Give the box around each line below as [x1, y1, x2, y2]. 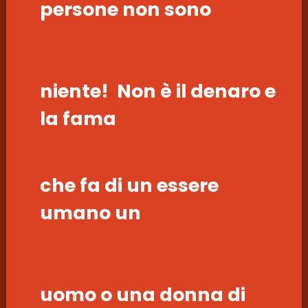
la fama [39, 106, 116, 132]
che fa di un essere [39, 172, 219, 198]
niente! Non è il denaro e [39, 78, 276, 104]
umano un [39, 199, 141, 225]
